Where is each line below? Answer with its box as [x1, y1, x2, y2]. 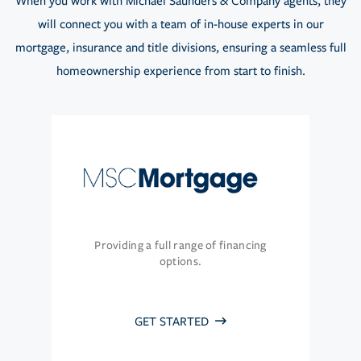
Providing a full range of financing [94, 239, 267, 253]
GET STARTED [135, 314, 212, 330]
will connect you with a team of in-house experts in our [37, 17, 324, 32]
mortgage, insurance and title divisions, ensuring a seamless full [15, 40, 346, 56]
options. [159, 255, 202, 269]
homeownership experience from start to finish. [56, 64, 305, 79]
